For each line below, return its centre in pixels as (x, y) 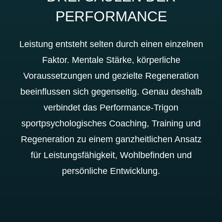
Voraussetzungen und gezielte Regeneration (111, 76)
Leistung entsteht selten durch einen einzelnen (111, 44)
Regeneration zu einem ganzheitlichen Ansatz (111, 139)
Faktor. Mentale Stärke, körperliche (111, 60)
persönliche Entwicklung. (111, 171)
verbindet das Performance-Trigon (111, 108)
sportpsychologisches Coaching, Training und (111, 123)
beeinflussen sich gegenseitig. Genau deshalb (111, 92)
